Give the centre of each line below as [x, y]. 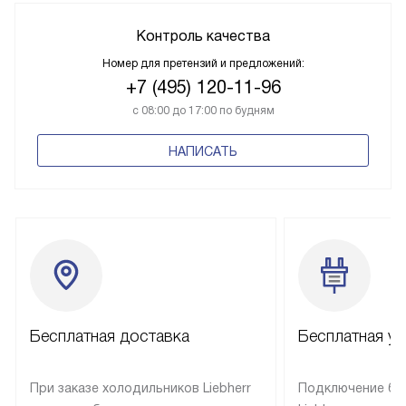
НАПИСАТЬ [203, 151]
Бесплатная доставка [110, 336]
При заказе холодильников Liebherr [140, 387]
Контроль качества [203, 35]
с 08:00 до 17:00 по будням [203, 110]
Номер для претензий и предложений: [203, 63]
